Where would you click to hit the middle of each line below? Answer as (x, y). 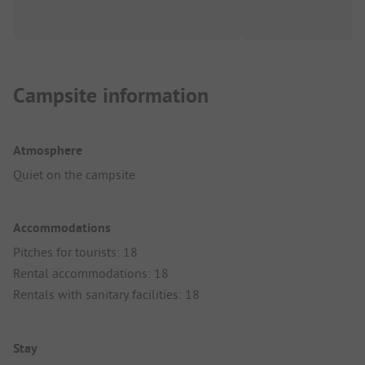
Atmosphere (48, 151)
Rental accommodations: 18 (91, 273)
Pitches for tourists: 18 (75, 252)
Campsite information (111, 96)
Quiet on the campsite (74, 175)
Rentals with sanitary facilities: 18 (106, 295)
